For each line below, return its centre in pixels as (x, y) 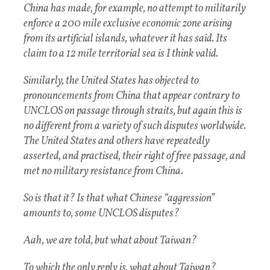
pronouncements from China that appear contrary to (132, 96)
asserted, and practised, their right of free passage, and (135, 157)
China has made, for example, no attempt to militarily (135, 9)
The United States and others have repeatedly (117, 142)
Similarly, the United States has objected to (111, 81)
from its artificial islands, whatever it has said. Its (125, 39)
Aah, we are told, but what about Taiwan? (110, 241)
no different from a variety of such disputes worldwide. (135, 127)
